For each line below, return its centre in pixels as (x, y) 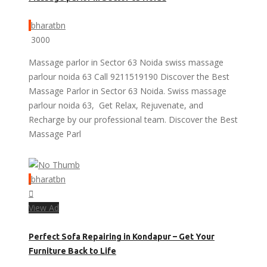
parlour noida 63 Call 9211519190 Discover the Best (129, 77)
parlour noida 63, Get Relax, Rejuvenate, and (116, 105)
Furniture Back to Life (72, 251)
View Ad (44, 208)
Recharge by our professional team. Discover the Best (133, 120)
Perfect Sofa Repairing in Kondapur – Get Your (122, 236)
